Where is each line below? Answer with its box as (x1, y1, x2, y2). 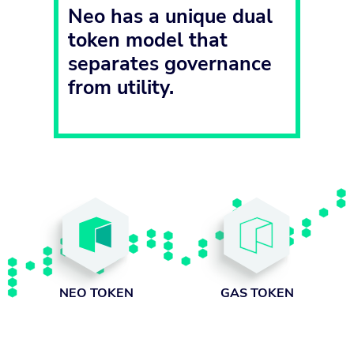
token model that (68, 26, 228, 54)
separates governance (68, 50, 272, 77)
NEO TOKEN (59, 284, 134, 303)
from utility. (68, 73, 174, 101)
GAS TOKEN (220, 284, 295, 302)
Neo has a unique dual (68, 2, 273, 30)
